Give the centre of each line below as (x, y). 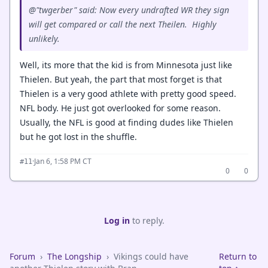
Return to (237, 256)
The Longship (74, 256)
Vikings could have (151, 256)
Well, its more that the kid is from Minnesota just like (126, 65)
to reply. (147, 220)
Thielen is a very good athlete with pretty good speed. (128, 94)
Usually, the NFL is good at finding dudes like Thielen (127, 122)
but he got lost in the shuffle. (78, 137)
